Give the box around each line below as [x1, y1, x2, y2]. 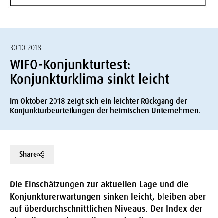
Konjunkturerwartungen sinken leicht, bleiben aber [10, 191, 206, 203]
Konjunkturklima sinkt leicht [10, 71, 169, 88]
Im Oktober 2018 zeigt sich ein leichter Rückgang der [10, 96, 187, 107]
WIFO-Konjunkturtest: [10, 56, 130, 73]
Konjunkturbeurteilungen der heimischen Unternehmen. [10, 106, 200, 116]
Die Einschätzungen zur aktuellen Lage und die [10, 179, 189, 191]
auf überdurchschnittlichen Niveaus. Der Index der [10, 203, 202, 215]
